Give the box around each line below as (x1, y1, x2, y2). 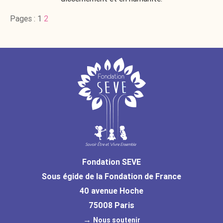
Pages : (10, 14, 37, 23)
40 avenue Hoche (80, 186, 143, 196)
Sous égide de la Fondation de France (42, 172, 181, 181)
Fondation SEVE (82, 157, 141, 167)
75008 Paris (89, 201, 134, 210)
